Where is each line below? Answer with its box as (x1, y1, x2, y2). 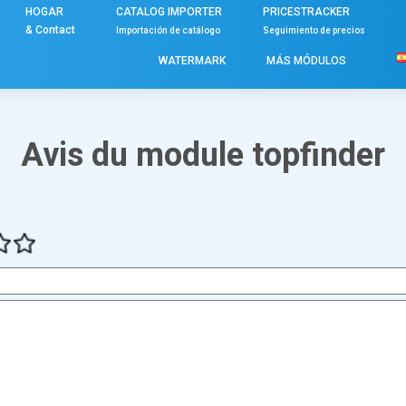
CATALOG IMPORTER (116, 5, 222, 18)
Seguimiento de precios (263, 24, 365, 35)
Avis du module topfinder (21, 131, 385, 179)
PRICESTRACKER (263, 5, 350, 18)
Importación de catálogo (116, 24, 220, 35)
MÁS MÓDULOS (266, 53, 346, 67)
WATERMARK (158, 53, 226, 67)
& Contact (25, 23, 75, 36)
